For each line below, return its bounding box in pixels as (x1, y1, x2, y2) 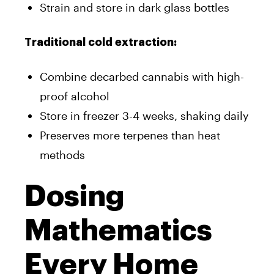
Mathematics (24, 215, 212, 245)
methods (40, 147, 85, 161)
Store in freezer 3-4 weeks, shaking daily (40, 108, 249, 122)
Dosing (24, 181, 125, 211)
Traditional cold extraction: (24, 36, 177, 48)
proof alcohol (40, 89, 109, 103)
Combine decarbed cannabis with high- (40, 69, 244, 83)
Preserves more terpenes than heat (40, 128, 220, 142)
